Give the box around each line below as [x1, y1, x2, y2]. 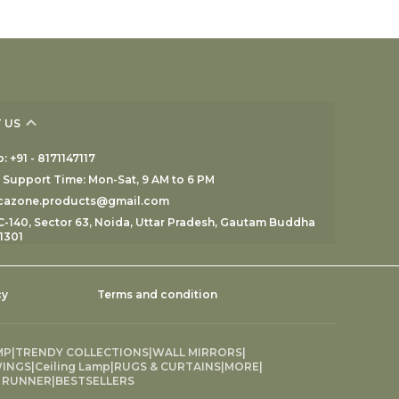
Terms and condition [97, 288, 218, 302]
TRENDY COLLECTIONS [15, 346, 149, 360]
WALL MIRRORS [152, 346, 242, 360]
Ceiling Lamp [35, 360, 110, 374]
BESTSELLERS [55, 374, 134, 388]
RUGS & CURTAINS [114, 360, 221, 374]
